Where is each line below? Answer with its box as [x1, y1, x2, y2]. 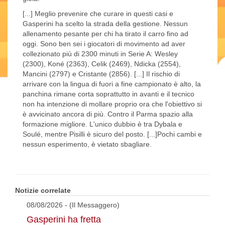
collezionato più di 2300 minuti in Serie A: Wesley [23, 50, 178, 58]
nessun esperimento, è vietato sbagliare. [23, 140, 152, 149]
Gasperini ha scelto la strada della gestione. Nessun [23, 20, 188, 28]
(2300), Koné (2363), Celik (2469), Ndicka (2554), [23, 60, 181, 68]
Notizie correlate [15, 186, 71, 195]
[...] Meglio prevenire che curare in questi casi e [23, 10, 173, 18]
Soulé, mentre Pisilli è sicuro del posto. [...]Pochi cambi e [23, 130, 202, 139]
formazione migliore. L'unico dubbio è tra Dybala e [23, 120, 182, 129]
